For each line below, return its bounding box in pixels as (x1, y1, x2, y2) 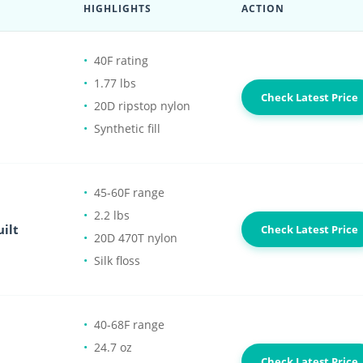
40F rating (94, 53, 148, 68)
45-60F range (94, 185, 164, 200)
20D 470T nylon (94, 230, 177, 246)
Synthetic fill (94, 121, 160, 136)
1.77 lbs (94, 75, 136, 91)
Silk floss (94, 253, 140, 268)
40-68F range (94, 317, 164, 332)
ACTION (241, 2, 284, 15)
